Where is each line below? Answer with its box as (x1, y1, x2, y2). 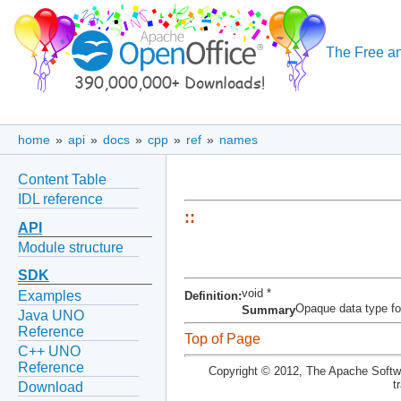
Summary (242, 303, 295, 318)
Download (18, 380, 83, 396)
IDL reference (18, 191, 103, 207)
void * (242, 286, 271, 301)
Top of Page (184, 330, 260, 346)
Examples (18, 287, 81, 303)
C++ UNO (18, 344, 81, 360)
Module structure (18, 239, 124, 255)
